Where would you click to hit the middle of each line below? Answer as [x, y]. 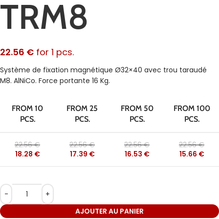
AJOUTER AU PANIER [109, 211]
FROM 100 [192, 108]
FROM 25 [82, 108]
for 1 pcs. [54, 52]
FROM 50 [137, 108]
